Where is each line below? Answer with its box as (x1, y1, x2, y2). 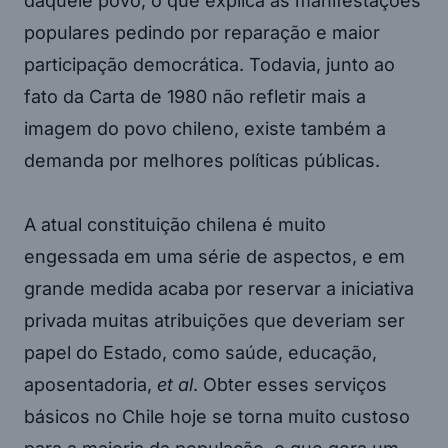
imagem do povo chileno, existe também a (24, 117, 386, 139)
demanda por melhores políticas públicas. (24, 149, 380, 171)
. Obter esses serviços (193, 373, 387, 395)
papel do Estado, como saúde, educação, (24, 341, 377, 363)
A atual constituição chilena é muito (24, 213, 326, 235)
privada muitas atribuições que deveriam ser (24, 309, 405, 331)
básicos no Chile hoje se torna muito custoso (24, 405, 410, 427)
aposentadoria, (24, 373, 157, 395)
